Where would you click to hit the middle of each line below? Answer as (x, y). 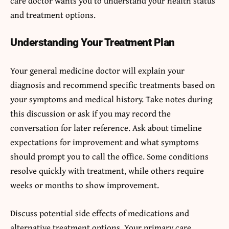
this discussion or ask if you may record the (90, 113)
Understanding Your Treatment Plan (93, 42)
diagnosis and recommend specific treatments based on (113, 84)
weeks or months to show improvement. (85, 185)
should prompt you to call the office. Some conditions (109, 156)
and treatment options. (53, 14)
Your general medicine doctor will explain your (97, 70)
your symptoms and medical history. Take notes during (111, 99)
